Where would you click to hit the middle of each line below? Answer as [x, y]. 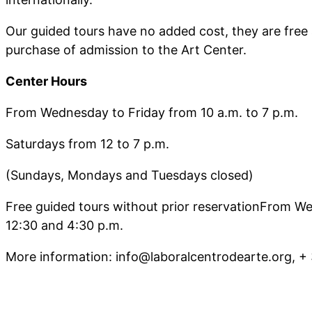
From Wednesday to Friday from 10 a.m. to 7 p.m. [152, 112]
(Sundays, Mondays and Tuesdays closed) [130, 175]
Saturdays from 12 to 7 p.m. [87, 143]
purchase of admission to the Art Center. [126, 49]
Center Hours [46, 81]
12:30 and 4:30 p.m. [64, 225]
